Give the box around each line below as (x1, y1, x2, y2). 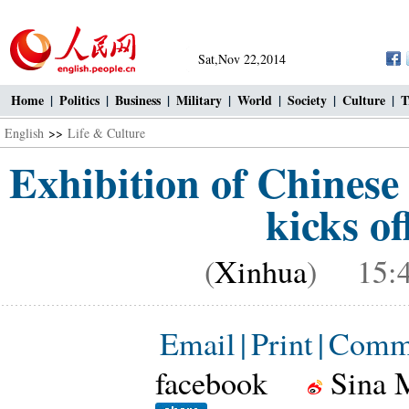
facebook (155, 362, 267, 404)
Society (288, 90, 327, 110)
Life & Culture (68, 124, 145, 142)
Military (176, 90, 222, 110)
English (5, 124, 44, 142)
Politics (59, 90, 100, 110)
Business (115, 90, 161, 110)
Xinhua (214, 250, 307, 292)
